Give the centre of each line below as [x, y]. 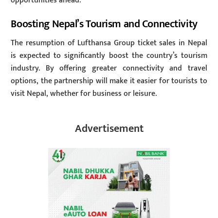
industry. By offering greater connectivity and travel [109, 68]
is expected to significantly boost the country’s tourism [109, 55]
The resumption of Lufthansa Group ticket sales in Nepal [109, 43]
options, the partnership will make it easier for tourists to [109, 81]
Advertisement [109, 128]
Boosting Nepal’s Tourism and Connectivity [104, 24]
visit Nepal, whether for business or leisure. [84, 93]
